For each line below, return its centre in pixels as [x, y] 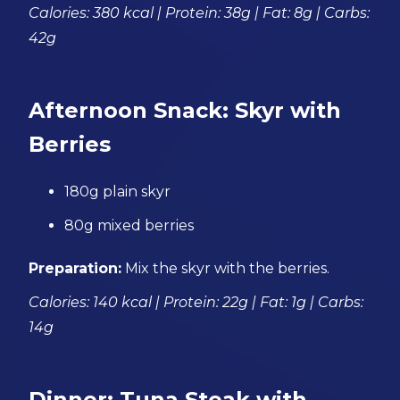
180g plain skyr [118, 192]
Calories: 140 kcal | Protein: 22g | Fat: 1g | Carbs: [196, 302]
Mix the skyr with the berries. [226, 268]
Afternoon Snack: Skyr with [185, 110]
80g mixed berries [129, 225]
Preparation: [75, 268]
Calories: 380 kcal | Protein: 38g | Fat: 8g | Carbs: [200, 13]
